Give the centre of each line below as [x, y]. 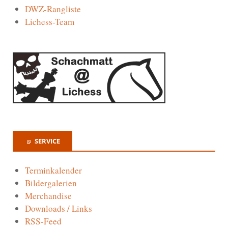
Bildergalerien [51, 183]
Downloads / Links [59, 209]
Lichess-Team [50, 21]
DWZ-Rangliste [53, 9]
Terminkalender [53, 170]
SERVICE [47, 141]
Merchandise [48, 196]
